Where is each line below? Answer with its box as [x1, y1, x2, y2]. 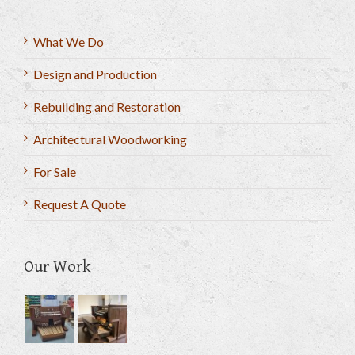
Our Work [24, 258, 91, 277]
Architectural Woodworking [33, 132, 187, 147]
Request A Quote [33, 197, 126, 212]
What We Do [33, 34, 104, 49]
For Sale [33, 164, 76, 179]
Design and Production [33, 67, 157, 82]
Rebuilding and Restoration [33, 99, 181, 114]
